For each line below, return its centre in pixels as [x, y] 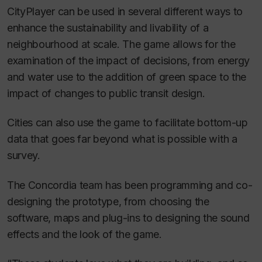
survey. [24, 156]
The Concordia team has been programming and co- [130, 185]
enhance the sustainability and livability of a [108, 27]
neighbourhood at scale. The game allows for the [121, 44]
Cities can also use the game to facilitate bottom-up [127, 123]
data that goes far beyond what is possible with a [122, 139]
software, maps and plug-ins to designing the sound [128, 218]
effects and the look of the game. [85, 234]
